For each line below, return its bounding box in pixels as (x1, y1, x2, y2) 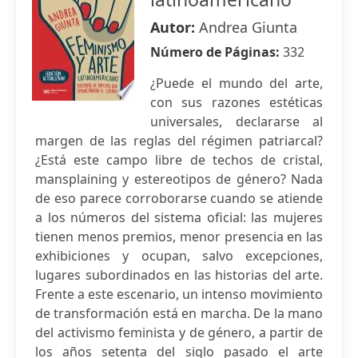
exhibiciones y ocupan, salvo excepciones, (35, 247, 323, 265)
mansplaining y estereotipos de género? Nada (35, 170, 323, 188)
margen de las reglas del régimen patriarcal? (35, 132, 323, 149)
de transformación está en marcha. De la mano (35, 304, 323, 322)
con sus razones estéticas (150, 93, 323, 111)
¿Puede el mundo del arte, (150, 74, 323, 92)
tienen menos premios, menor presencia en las (35, 228, 323, 245)
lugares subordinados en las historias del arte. (35, 266, 323, 284)
